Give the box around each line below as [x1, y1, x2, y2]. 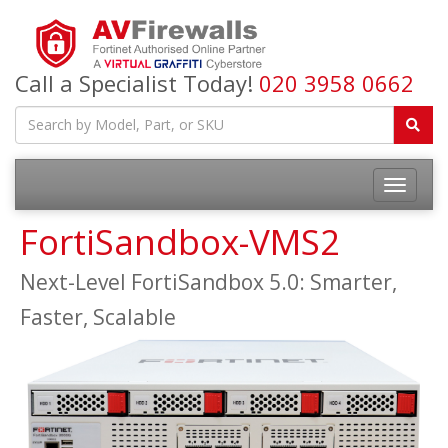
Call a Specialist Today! [15, 67, 259, 98]
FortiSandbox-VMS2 [20, 217, 340, 265]
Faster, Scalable [20, 302, 176, 331]
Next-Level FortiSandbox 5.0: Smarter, [20, 267, 397, 296]
